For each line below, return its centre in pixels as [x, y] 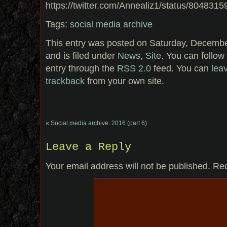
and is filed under [82, 55]
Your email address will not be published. [128, 166]
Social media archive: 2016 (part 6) [99, 123]
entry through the [81, 68]
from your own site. [124, 81]
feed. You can [181, 68]
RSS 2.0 [134, 68]
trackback [65, 81]
